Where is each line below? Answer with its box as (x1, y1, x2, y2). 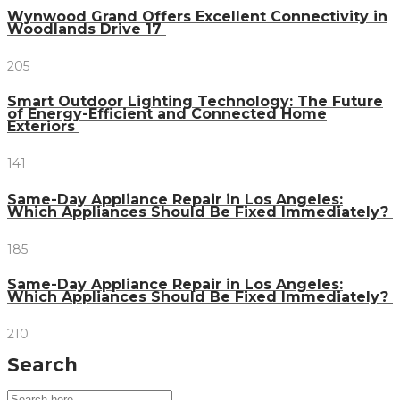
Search (7, 354, 78, 376)
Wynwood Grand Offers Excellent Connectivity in (7, 7, 387, 25)
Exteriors (7, 118, 79, 136)
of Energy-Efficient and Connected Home (7, 105, 327, 123)
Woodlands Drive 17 (7, 20, 166, 37)
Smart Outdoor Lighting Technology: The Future (7, 93, 383, 111)
